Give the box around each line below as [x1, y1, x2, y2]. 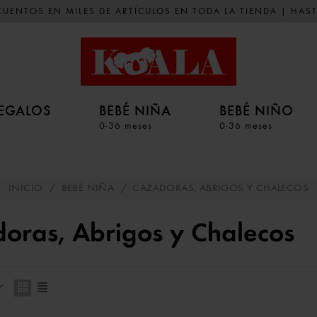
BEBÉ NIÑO [219, 102, 294, 119]
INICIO [8, 183, 43, 194]
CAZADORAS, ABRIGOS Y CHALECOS [132, 183, 309, 194]
